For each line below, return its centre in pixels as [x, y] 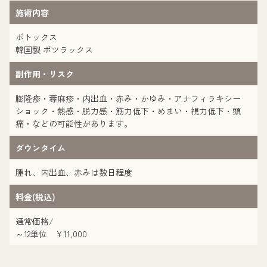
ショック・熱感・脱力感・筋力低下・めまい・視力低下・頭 [128, 111]
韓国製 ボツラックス [54, 49]
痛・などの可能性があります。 [74, 123]
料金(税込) [35, 197]
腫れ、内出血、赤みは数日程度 [74, 172]
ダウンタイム [41, 148]
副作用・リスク [45, 74]
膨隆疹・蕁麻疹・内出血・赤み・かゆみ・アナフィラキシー [128, 98]
